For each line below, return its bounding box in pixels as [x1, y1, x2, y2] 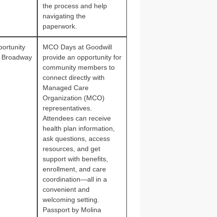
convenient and [42, 186, 90, 193]
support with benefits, [42, 155, 108, 163]
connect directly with [42, 74, 105, 81]
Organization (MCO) [42, 94, 105, 102]
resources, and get [42, 145, 100, 153]
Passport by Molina [42, 206, 101, 214]
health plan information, [42, 124, 115, 132]
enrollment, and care [42, 165, 106, 173]
